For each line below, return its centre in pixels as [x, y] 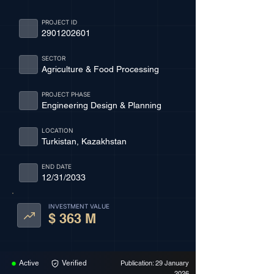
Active [29, 263]
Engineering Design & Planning [101, 105]
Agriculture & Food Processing [100, 69]
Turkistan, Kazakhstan [84, 141]
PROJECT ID [59, 22]
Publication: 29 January [155, 263]
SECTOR [53, 58]
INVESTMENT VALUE [79, 206]
